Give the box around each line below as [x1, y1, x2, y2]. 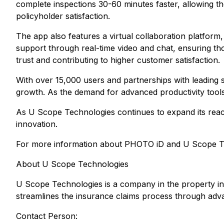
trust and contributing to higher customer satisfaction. [16, 55, 220, 65]
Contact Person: [16, 211, 77, 221]
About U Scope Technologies [16, 159, 128, 169]
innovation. [16, 119, 57, 129]
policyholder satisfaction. [16, 11, 110, 21]
